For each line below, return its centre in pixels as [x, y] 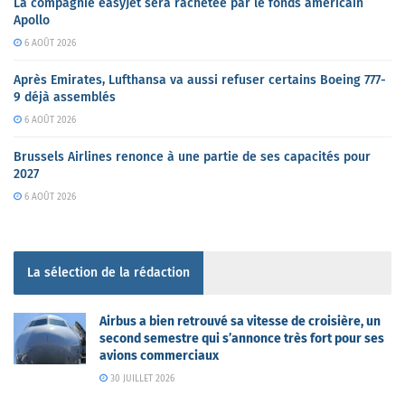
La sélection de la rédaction [108, 273]
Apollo [32, 20]
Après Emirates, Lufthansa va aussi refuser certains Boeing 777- [200, 80]
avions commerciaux [159, 356]
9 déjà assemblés [65, 97]
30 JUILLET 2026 [141, 379]
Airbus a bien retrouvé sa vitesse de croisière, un [240, 321]
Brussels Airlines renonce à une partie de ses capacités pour [192, 157]
